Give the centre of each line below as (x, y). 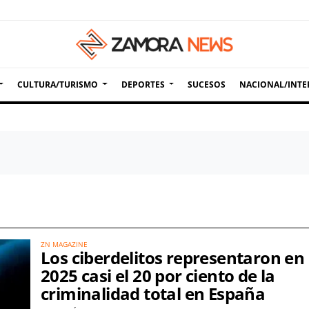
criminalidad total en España (153, 293)
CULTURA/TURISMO (58, 84)
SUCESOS (206, 84)
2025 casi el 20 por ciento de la (158, 276)
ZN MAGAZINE (64, 244)
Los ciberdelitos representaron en (173, 258)
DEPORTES (143, 84)
